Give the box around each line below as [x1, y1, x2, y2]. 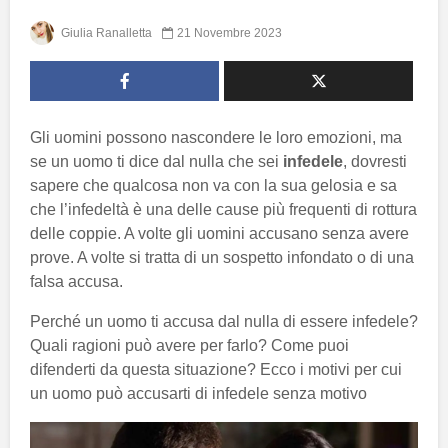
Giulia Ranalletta [58, 25, 152, 40]
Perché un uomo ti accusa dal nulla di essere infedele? [30, 312, 418, 330]
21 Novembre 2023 [177, 25, 282, 40]
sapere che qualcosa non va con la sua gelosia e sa [30, 176, 397, 194]
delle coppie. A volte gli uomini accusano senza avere [30, 224, 409, 242]
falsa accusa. [30, 272, 123, 290]
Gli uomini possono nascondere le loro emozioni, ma [30, 128, 402, 146]
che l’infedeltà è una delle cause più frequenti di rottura [30, 200, 417, 218]
